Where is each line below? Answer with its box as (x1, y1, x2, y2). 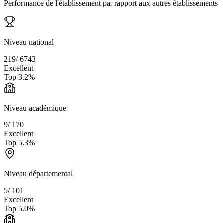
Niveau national (4, 38, 54, 47)
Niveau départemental (4, 169, 73, 178)
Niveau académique (4, 104, 66, 112)
